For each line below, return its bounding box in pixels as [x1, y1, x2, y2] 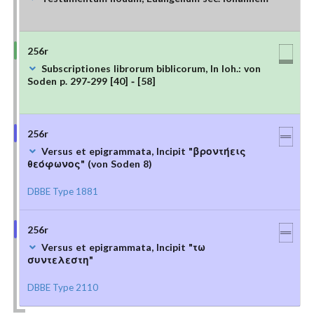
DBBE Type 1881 [27, 184, 98, 198]
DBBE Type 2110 [27, 280, 98, 294]
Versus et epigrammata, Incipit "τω [41, 240, 205, 254]
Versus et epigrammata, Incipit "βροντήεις [41, 144, 246, 158]
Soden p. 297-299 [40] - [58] [27, 74, 156, 88]
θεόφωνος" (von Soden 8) [27, 156, 152, 170]
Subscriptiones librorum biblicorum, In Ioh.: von [41, 61, 261, 75]
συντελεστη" [27, 252, 93, 266]
